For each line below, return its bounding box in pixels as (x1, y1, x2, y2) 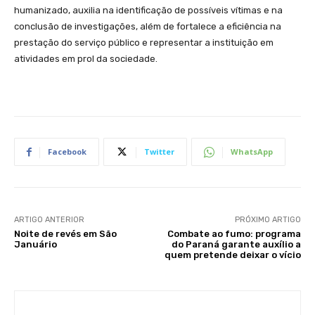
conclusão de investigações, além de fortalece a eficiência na (14, 21, 281, 32)
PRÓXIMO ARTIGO (234, 215, 301, 225)
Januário (14, 239, 57, 250)
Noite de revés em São (14, 229, 117, 240)
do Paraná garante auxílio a (171, 239, 301, 250)
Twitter (144, 146, 174, 157)
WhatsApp (231, 146, 273, 157)
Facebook (48, 146, 86, 157)
